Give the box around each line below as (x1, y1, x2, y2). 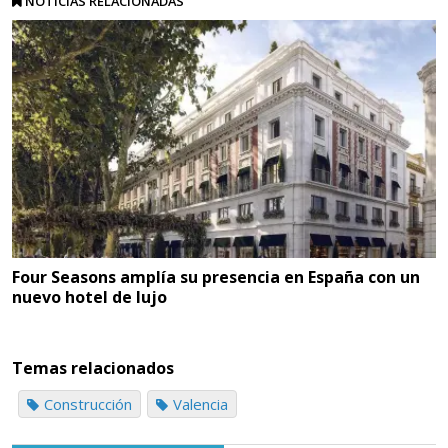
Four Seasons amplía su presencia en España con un (12, 265, 420, 288)
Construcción (43, 394, 132, 415)
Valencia (172, 394, 228, 415)
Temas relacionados (12, 357, 174, 380)
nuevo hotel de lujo (12, 285, 167, 308)
